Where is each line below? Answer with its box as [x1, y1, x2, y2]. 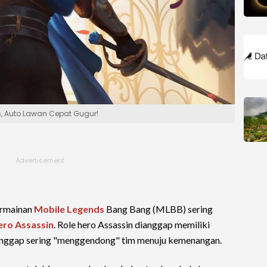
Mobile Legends [34, 203, 104, 215]
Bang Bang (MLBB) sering [104, 203, 213, 215]
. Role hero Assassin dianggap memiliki [54, 219, 210, 230]
